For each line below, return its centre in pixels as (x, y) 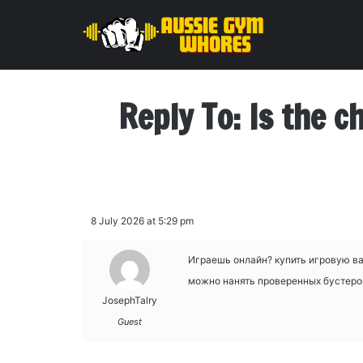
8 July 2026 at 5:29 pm (142, 221)
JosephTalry (129, 300)
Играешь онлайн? (231, 260)
